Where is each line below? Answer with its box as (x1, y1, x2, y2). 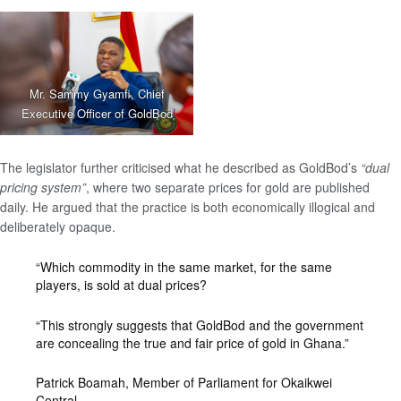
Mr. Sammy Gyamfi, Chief (29, 85, 165, 103)
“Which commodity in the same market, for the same (36, 258, 332, 277)
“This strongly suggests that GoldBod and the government (36, 315, 363, 334)
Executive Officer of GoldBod (21, 105, 173, 123)
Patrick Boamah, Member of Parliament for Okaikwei (36, 373, 332, 392)
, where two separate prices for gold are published (86, 177, 370, 196)
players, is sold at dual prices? (36, 276, 207, 294)
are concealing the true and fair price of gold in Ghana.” (36, 333, 353, 352)
